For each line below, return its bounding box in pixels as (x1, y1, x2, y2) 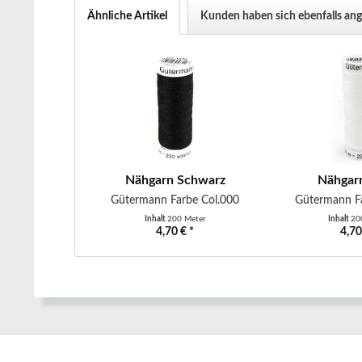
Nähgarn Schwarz (124, 174, 225, 187)
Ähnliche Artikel (87, 11, 167, 22)
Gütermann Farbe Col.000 (111, 195, 240, 206)
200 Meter (166, 215, 206, 223)
